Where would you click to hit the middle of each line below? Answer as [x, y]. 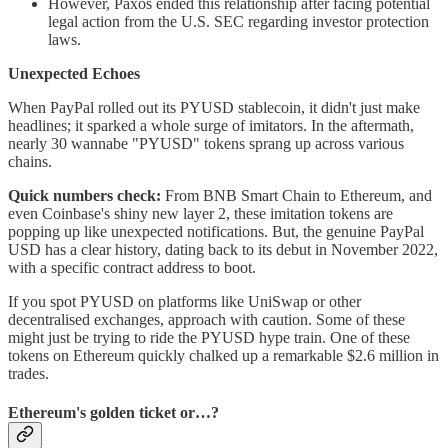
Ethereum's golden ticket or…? [113, 413]
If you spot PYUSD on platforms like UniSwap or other [184, 301]
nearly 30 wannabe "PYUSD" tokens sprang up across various [206, 143]
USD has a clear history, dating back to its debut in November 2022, [223, 249]
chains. [30, 161]
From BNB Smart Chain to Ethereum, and [296, 195]
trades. [28, 373]
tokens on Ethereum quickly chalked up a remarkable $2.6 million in [223, 355]
